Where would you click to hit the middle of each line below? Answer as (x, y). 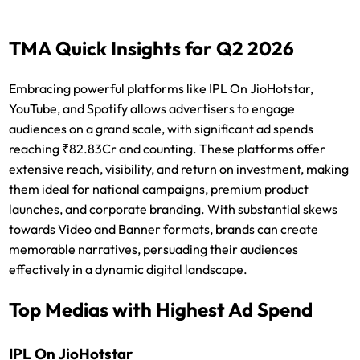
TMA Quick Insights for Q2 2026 (152, 48)
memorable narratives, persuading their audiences (154, 249)
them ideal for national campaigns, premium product (159, 188)
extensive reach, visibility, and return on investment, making (179, 168)
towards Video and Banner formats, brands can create (164, 229)
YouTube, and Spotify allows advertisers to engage (152, 108)
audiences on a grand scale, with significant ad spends (162, 128)
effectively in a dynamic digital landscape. (129, 269)
